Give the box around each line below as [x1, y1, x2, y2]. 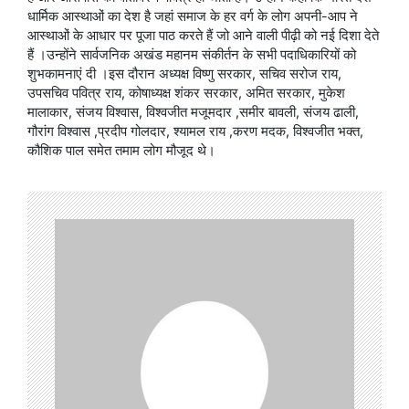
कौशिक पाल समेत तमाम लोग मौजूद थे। [27, 142, 215, 158]
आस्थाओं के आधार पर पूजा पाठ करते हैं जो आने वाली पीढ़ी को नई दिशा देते [27, 26, 379, 43]
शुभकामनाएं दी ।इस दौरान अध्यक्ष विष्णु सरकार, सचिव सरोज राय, [27, 65, 341, 81]
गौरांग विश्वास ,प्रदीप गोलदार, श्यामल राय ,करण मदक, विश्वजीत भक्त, [27, 122, 363, 139]
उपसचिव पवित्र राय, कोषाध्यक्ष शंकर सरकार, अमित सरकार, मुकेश [27, 84, 345, 100]
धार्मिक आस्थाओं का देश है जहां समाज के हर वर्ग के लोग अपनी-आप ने [27, 7, 358, 24]
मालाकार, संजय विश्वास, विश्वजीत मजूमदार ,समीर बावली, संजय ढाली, [27, 103, 359, 120]
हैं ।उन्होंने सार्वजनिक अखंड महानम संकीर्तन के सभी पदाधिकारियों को [27, 46, 356, 62]
